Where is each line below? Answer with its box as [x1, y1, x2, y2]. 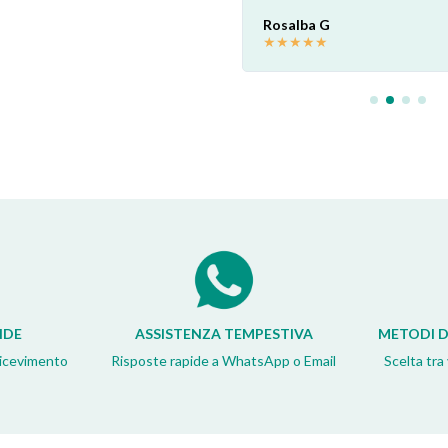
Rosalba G [262, 16, 330, 34]
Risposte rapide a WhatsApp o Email [111, 351, 337, 369]
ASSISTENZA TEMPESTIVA [134, 324, 313, 342]
